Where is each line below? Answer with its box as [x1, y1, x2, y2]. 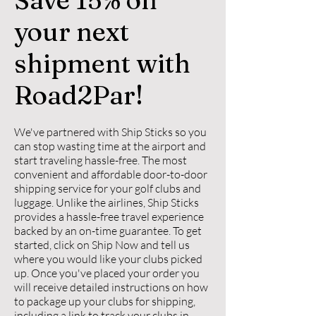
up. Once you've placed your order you [14, 266, 200, 280]
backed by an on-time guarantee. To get [14, 224, 202, 238]
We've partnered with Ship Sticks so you [14, 125, 207, 139]
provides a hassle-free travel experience [14, 209, 204, 224]
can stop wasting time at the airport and [14, 139, 206, 153]
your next [14, 16, 129, 47]
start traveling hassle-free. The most [14, 153, 187, 167]
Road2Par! [14, 79, 143, 111]
